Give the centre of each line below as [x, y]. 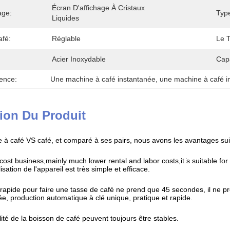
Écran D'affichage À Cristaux [98, 8]
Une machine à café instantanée [103, 79]
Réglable [66, 39]
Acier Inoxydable [79, 59]
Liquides [65, 18]
